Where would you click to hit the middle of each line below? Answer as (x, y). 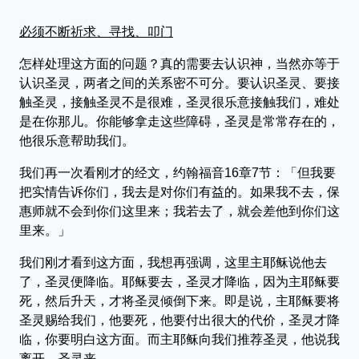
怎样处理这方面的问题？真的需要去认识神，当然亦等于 (179, 63)
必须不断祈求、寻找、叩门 (96, 31)
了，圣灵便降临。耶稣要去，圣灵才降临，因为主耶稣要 (179, 281)
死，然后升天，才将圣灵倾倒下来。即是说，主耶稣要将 (179, 301)
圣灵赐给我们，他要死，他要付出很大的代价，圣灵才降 (179, 320)
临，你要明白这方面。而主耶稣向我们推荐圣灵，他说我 (179, 339)
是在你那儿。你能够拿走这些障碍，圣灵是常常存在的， (179, 121)
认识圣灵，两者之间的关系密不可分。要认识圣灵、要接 (179, 83)
